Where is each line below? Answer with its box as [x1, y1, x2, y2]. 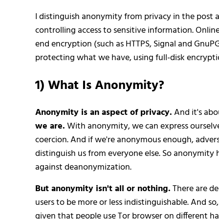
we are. [35, 119, 65, 133]
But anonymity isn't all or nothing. [35, 181, 171, 196]
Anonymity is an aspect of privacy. [35, 105, 172, 120]
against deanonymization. [35, 160, 131, 175]
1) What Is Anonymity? [35, 75, 164, 96]
